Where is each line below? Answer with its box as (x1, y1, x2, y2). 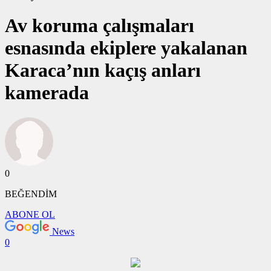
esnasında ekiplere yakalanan (5, 37, 247, 59)
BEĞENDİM (5, 188, 57, 199)
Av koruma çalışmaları (5, 15, 194, 37)
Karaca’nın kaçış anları (5, 59, 201, 82)
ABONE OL (5, 209, 55, 220)
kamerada (5, 82, 89, 104)
